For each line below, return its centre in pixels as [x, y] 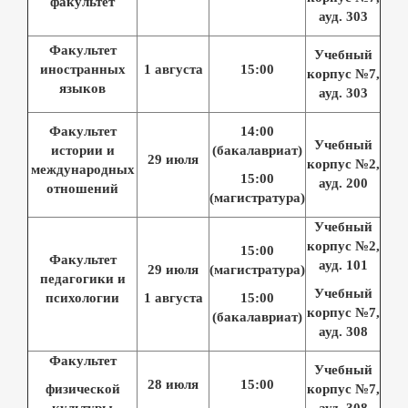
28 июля [173, 384]
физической [82, 388]
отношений [82, 188]
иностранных [82, 69]
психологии [82, 297]
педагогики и [82, 278]
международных [82, 169]
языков [82, 88]
